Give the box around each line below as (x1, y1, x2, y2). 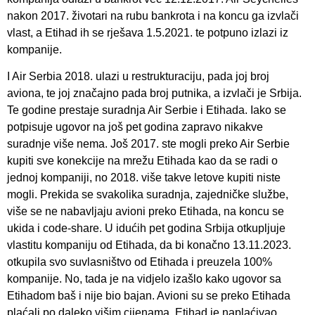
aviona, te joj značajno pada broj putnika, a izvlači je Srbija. (7, 87, 302, 99)
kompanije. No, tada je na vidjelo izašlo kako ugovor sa (7, 273, 281, 285)
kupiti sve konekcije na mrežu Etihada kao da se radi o (7, 155, 278, 167)
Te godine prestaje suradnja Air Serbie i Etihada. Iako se (7, 104, 286, 116)
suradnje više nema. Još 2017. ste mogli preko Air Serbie (7, 138, 290, 150)
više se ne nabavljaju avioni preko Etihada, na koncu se (7, 205, 284, 217)
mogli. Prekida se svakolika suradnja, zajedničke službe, (7, 188, 288, 200)
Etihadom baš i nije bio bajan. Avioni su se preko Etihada (7, 290, 290, 302)
